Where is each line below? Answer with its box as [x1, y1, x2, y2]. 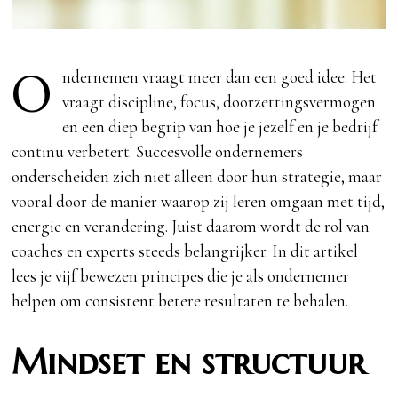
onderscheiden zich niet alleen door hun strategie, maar [12, 165, 383, 187]
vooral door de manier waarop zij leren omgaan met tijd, [12, 190, 386, 211]
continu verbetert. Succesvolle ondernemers [12, 140, 304, 162]
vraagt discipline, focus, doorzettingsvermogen [62, 91, 377, 112]
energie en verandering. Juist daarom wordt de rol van [12, 215, 370, 236]
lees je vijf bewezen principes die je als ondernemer [12, 265, 350, 286]
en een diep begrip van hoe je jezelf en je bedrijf [62, 115, 378, 137]
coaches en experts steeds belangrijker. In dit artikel [12, 240, 359, 261]
